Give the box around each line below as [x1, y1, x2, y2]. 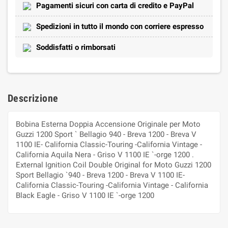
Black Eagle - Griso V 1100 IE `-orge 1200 [16, 190, 154, 200]
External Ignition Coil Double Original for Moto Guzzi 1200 [16, 160, 211, 169]
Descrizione [8, 92, 59, 104]
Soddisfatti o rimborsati [36, 42, 116, 52]
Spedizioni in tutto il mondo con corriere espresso [36, 21, 204, 31]
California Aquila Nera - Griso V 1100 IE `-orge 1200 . [16, 150, 194, 159]
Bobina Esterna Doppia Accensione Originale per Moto [16, 119, 201, 129]
